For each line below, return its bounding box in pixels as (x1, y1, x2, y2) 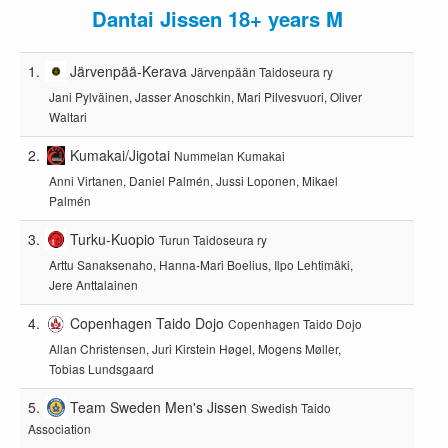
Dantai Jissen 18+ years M (91, 3, 343, 33)
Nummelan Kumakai (174, 146, 286, 164)
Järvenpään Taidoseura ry (191, 62, 334, 80)
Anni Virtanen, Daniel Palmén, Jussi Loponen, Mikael (48, 172, 338, 190)
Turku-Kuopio (70, 228, 156, 249)
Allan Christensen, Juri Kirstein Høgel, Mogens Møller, (48, 340, 341, 358)
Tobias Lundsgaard (48, 360, 154, 378)
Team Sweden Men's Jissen (70, 396, 248, 417)
